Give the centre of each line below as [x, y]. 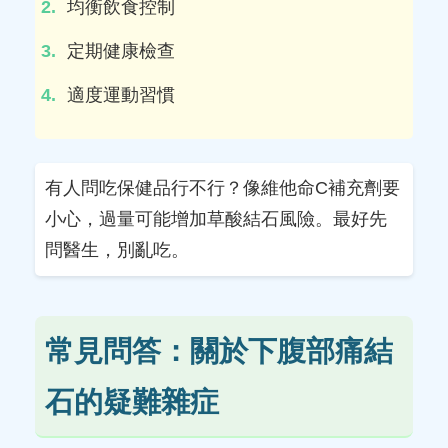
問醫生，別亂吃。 [117, 249]
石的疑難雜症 [132, 401]
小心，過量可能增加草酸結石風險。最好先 [216, 218]
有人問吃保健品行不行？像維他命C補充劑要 [222, 187]
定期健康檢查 [121, 50]
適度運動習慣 [121, 94]
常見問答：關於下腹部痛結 [219, 350]
